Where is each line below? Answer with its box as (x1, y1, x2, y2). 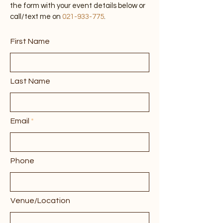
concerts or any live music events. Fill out (10, 6, 144, 14)
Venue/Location (10, 212, 70, 220)
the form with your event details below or (10, 17, 145, 25)
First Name (10, 52, 50, 61)
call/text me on (10, 28, 62, 36)
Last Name (10, 92, 50, 101)
